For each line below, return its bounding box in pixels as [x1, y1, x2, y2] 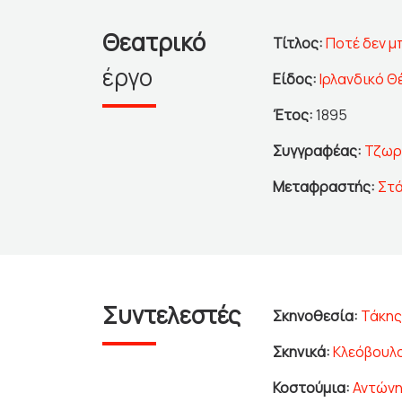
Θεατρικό [102, 26, 205, 59]
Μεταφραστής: [273, 177, 375, 197]
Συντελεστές [102, 299, 240, 332]
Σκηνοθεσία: [273, 306, 358, 327]
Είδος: [273, 69, 319, 90]
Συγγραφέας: [273, 141, 362, 162]
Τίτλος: [273, 33, 323, 54]
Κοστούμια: [273, 378, 350, 398]
